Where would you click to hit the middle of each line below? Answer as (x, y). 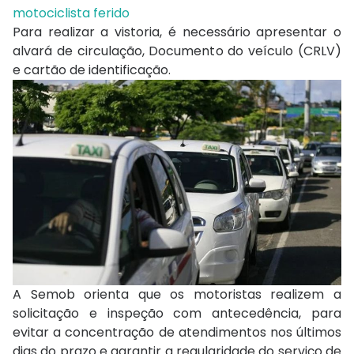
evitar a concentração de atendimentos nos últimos (177, 333)
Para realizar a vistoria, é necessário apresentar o (177, 32)
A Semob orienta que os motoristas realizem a (177, 295)
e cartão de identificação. (92, 70)
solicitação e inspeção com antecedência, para (177, 314)
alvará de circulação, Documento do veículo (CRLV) (177, 51)
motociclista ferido (71, 13)
